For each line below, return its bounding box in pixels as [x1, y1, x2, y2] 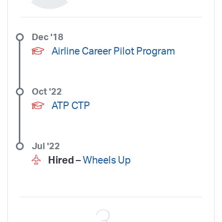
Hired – [48, 155, 83, 166]
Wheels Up [83, 155, 131, 166]
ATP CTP [52, 101, 90, 111]
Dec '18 [32, 33, 63, 42]
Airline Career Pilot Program [52, 46, 175, 56]
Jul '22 [32, 142, 60, 151]
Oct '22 [32, 87, 62, 96]
